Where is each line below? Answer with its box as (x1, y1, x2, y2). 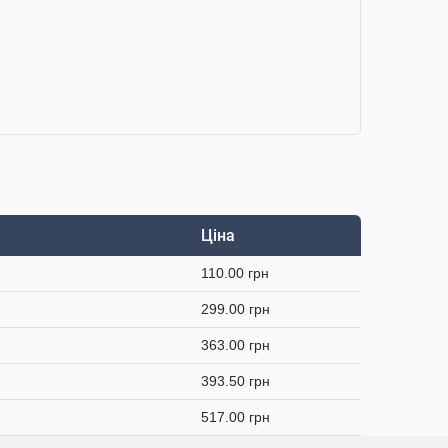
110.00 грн (201, 265, 269, 281)
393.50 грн (201, 373, 270, 389)
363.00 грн (201, 337, 270, 353)
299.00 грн (201, 301, 270, 317)
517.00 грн (201, 409, 270, 425)
